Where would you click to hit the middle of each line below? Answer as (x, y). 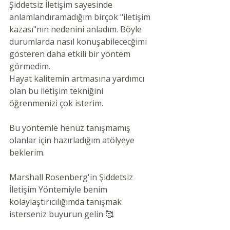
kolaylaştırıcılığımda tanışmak (66, 202)
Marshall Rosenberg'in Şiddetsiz (72, 177)
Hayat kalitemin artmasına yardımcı (78, 79)
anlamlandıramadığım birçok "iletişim (81, 17)
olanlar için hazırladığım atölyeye (73, 140)
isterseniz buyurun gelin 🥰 (61, 214)
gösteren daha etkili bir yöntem (71, 54)
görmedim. (30, 66)
